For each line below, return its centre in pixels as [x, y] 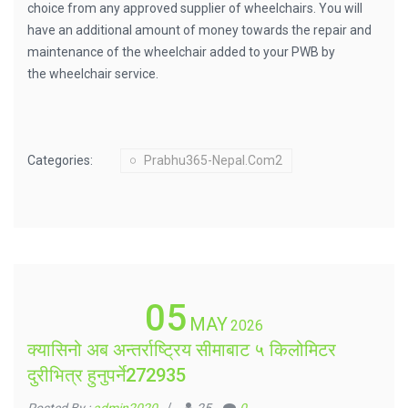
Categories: [60, 160]
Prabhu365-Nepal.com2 [213, 160]
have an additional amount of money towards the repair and [199, 30]
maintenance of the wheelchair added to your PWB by [181, 52]
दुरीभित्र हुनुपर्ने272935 [107, 375]
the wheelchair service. [93, 74]
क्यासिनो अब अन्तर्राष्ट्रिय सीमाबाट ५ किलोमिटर [182, 350]
